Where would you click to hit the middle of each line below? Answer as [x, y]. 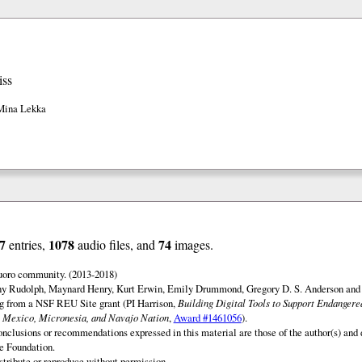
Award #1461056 [207, 318]
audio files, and [116, 245]
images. [192, 245]
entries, [27, 245]
